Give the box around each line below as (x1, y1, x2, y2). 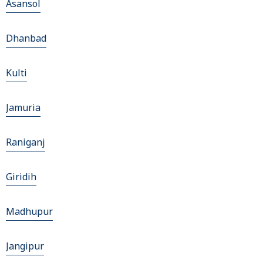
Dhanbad (6, 32, 46, 45)
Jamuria (6, 101, 41, 114)
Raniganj (6, 136, 45, 149)
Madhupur (6, 205, 53, 218)
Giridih (6, 170, 36, 184)
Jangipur (6, 240, 44, 253)
